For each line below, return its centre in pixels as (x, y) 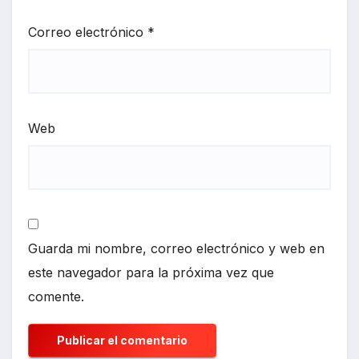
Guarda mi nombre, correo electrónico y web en (176, 249)
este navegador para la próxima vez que (151, 273)
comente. (56, 297)
